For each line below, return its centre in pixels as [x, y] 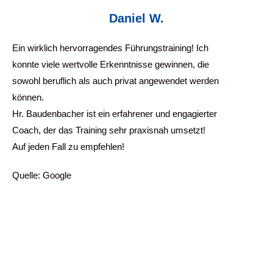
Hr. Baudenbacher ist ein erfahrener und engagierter [115, 114]
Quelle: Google [42, 175]
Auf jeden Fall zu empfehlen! [68, 147]
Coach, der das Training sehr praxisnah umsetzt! [109, 130]
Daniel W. [136, 18]
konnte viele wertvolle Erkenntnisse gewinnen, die [111, 64]
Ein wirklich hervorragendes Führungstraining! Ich [110, 48]
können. [28, 97]
